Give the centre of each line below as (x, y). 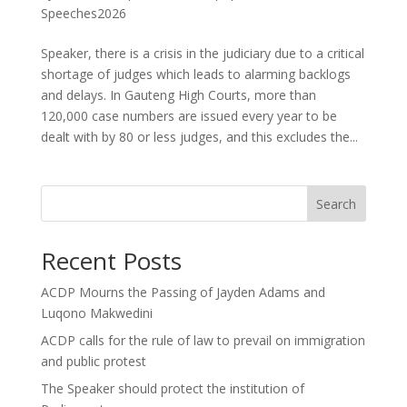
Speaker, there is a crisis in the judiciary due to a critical (202, 53)
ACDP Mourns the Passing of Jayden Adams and (183, 292)
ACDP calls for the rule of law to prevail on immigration (203, 340)
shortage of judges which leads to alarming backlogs (195, 74)
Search (337, 203)
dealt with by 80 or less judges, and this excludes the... (199, 137)
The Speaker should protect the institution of (172, 388)
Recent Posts (111, 261)
